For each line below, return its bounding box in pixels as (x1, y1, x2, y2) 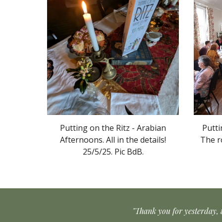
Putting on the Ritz (60, 122, 130, 134)
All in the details (106, 134, 165, 146)
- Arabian (130, 122, 166, 134)
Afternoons (60, 134, 103, 146)
